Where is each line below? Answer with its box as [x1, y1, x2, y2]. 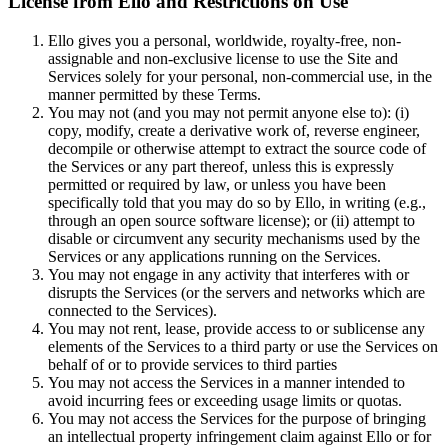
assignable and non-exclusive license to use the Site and [48, 50, 398, 68]
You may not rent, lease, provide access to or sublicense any [48, 320, 425, 338]
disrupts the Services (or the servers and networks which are [48, 284, 425, 302]
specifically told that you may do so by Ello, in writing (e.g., [48, 194, 426, 212]
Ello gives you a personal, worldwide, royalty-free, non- [48, 32, 401, 50]
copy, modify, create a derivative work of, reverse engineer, [48, 122, 420, 140]
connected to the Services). [48, 302, 217, 320]
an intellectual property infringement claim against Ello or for [48, 428, 431, 446]
